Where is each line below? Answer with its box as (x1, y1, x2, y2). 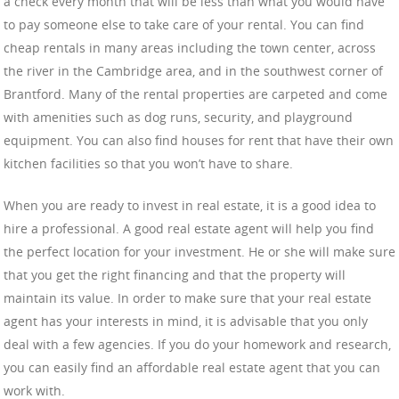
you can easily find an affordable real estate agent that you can (4, 359, 380, 377)
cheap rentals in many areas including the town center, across (4, 39, 376, 57)
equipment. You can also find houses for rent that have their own (4, 132, 394, 150)
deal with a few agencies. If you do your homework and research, (4, 336, 391, 354)
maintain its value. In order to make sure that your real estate (4, 289, 371, 307)
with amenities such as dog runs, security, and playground (4, 109, 353, 126)
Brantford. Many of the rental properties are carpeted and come (4, 85, 387, 103)
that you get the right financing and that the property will (4, 266, 346, 284)
